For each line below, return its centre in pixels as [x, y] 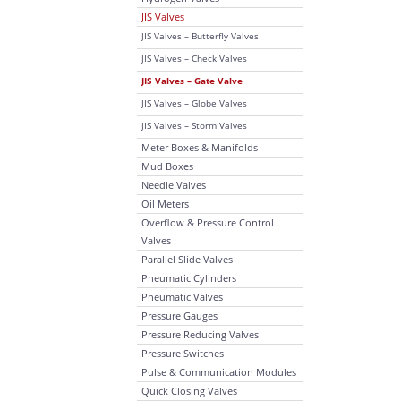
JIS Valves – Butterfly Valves [200, 36]
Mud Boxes [167, 166]
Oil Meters [165, 204]
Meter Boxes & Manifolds [200, 147]
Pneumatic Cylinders [189, 278]
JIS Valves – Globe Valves [194, 103]
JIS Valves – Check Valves [194, 58]
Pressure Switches [183, 353]
